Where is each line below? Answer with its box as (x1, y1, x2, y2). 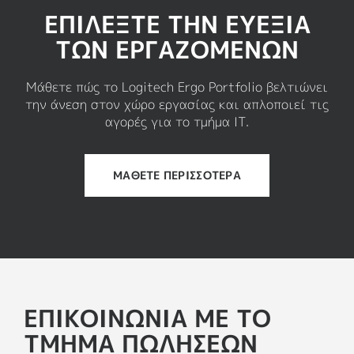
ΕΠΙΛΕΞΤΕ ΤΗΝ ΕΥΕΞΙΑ (43, 7, 311, 41)
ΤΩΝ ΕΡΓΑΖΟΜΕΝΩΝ (55, 32, 299, 66)
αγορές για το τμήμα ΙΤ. (105, 112, 249, 130)
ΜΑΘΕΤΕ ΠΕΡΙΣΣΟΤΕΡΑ (112, 167, 242, 183)
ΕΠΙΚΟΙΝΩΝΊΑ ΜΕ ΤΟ (24, 301, 271, 335)
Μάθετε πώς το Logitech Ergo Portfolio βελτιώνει (26, 77, 328, 96)
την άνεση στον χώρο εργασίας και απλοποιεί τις (25, 95, 329, 113)
